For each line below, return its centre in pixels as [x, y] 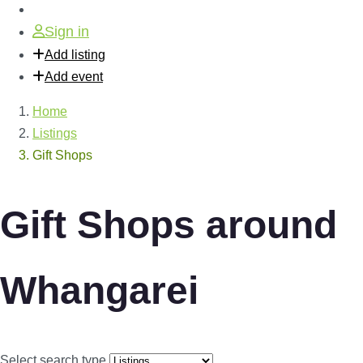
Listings [55, 133]
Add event [74, 77]
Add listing [75, 55]
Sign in [67, 32]
